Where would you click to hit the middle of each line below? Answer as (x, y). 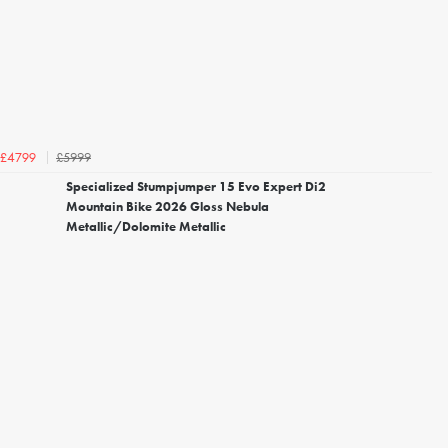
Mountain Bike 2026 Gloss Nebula (167, 207)
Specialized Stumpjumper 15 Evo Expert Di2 (196, 187)
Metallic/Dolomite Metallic (146, 227)
